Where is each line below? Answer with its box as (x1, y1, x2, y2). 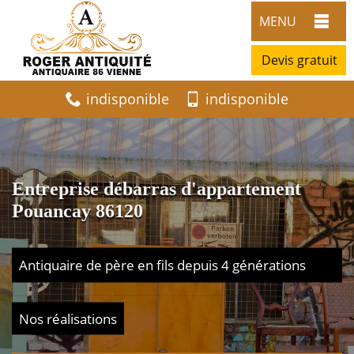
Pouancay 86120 (12, 200, 143, 220)
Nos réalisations (19, 309, 117, 327)
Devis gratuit (262, 51, 337, 69)
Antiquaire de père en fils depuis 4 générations (19, 255, 306, 273)
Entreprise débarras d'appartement (12, 178, 301, 198)
